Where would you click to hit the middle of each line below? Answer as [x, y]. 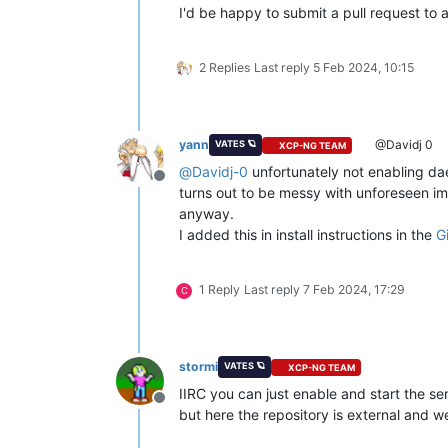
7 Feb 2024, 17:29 [354, 290]
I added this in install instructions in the [307, 235]
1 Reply [219, 290]
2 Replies [224, 68]
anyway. [206, 214]
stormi [198, 367]
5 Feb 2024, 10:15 [363, 68]
